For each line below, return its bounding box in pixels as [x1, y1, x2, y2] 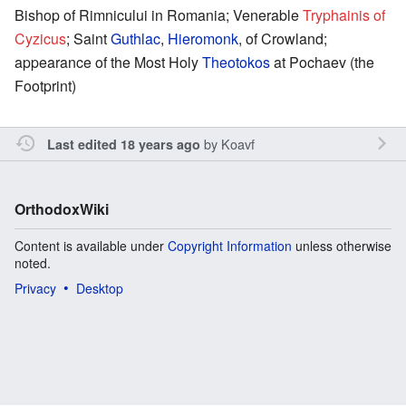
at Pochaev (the [270, 51, 374, 72]
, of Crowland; [238, 27, 327, 49]
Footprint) [14, 74, 76, 96]
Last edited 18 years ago [46, 134, 200, 153]
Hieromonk [168, 27, 238, 49]
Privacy [14, 278, 56, 297]
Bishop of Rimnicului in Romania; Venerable [14, 4, 303, 25]
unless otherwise [292, 236, 391, 255]
